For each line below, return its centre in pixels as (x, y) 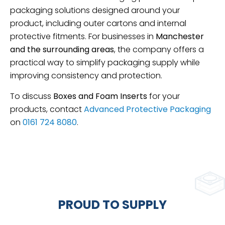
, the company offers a (159, 50)
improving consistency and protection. (86, 76)
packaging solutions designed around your (95, 11)
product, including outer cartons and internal (98, 24)
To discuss (32, 96)
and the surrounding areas (62, 50)
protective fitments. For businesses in (83, 37)
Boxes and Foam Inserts (100, 96)
